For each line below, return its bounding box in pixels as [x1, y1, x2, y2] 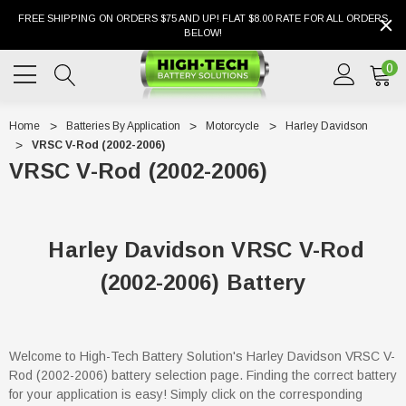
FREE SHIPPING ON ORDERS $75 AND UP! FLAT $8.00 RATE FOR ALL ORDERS [18, 13, 388, 24]
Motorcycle [206, 120, 259, 132]
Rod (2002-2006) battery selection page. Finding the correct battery [9, 367, 397, 382]
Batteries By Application [65, 120, 180, 132]
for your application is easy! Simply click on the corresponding [9, 386, 362, 401]
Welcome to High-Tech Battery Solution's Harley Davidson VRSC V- [9, 348, 395, 363]
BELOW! [184, 27, 222, 38]
